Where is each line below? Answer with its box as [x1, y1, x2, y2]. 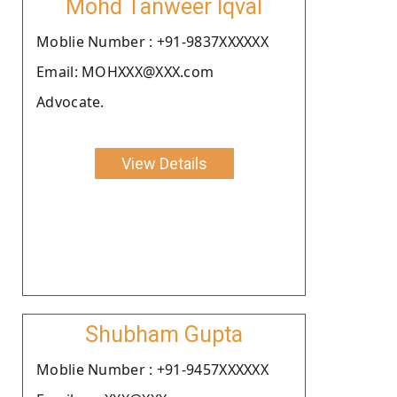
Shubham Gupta [85, 321, 243, 347]
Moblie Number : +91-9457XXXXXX [36, 359, 269, 379]
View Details [121, 153, 207, 173]
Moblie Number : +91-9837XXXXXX [36, 31, 269, 51]
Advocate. [36, 91, 105, 112]
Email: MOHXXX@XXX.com [36, 61, 214, 82]
